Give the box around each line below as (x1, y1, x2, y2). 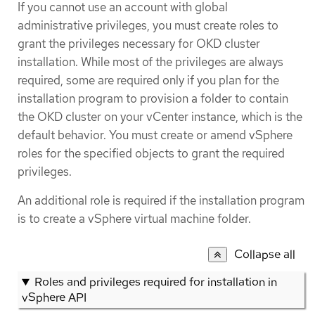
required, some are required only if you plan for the (18, 72, 279, 89)
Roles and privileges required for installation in (34, 274, 277, 290)
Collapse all (234, 246, 295, 262)
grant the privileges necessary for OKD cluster (18, 36, 260, 52)
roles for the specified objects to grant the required (18, 146, 285, 162)
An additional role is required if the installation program (18, 193, 304, 209)
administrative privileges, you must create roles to (18, 18, 278, 34)
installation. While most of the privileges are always (18, 54, 283, 70)
